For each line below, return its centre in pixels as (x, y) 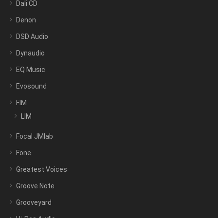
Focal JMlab (35, 136)
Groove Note (35, 186)
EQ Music (31, 70)
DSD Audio (32, 37)
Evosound (31, 86)
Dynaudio (30, 53)
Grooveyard (34, 203)
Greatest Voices (42, 170)
